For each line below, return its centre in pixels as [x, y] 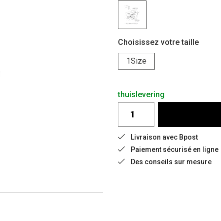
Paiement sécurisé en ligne [175, 149]
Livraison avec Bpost [164, 137]
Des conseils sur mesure [171, 162]
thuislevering [141, 94]
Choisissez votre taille [158, 42]
